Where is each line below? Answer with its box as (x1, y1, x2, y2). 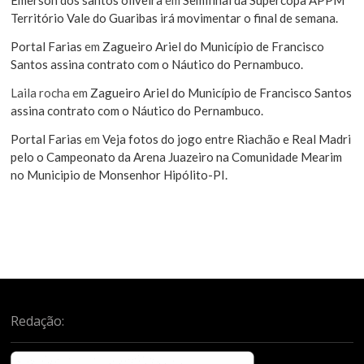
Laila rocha (11, 84, 71, 100)
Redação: (11, 311, 65, 330)
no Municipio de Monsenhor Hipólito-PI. (11, 167, 228, 182)
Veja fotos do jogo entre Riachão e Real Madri (102, 131, 352, 146)
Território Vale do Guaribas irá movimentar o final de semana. (11, 10, 339, 25)
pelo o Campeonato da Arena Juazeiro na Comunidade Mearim (11, 149, 343, 164)
